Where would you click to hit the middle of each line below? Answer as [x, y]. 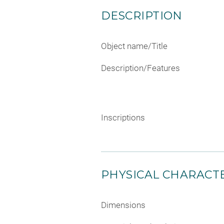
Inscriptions [123, 118]
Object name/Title [134, 46]
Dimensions [123, 205]
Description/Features [140, 68]
